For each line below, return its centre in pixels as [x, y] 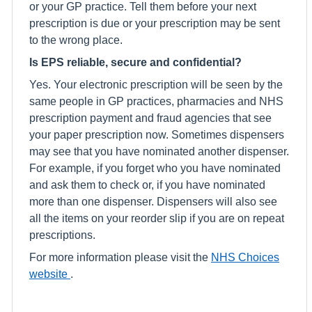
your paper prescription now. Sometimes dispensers [157, 134]
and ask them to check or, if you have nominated [147, 185]
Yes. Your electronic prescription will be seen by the [156, 84]
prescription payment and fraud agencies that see [150, 118]
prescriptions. [62, 235]
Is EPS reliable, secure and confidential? [135, 62]
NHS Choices [245, 257]
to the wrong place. [76, 40]
